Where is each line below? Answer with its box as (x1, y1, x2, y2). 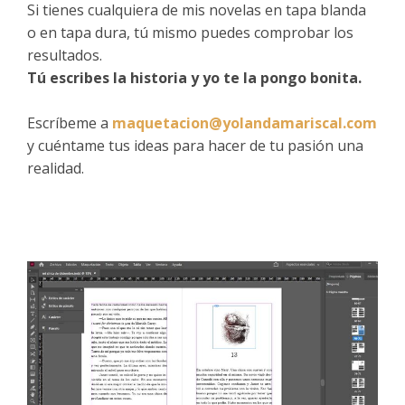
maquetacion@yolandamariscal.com (112, 113, 377, 133)
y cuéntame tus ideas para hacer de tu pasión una (27, 136, 363, 155)
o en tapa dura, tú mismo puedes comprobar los (27, 23, 353, 42)
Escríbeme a (27, 113, 112, 133)
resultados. (27, 45, 102, 65)
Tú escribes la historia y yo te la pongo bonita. (27, 68, 362, 88)
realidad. (27, 158, 84, 178)
